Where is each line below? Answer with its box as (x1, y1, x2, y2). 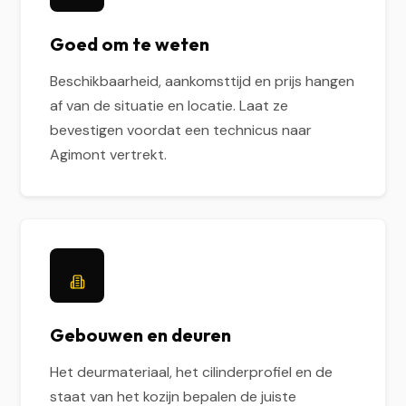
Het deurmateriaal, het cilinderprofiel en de (50, 362, 333, 382)
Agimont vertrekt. (50, 145, 168, 164)
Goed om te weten (50, 33, 210, 55)
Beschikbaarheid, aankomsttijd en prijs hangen (50, 72, 355, 91)
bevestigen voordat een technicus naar (50, 121, 313, 140)
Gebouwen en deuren (50, 324, 232, 346)
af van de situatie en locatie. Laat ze (50, 96, 289, 115)
